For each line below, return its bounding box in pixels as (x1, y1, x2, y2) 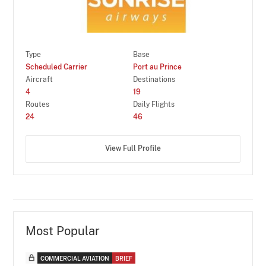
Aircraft (26, 75, 53, 84)
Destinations (133, 75, 175, 84)
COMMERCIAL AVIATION (40, 254, 110, 262)
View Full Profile (105, 144, 161, 153)
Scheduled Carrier (26, 62, 88, 71)
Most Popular (26, 223, 100, 238)
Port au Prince (133, 62, 182, 71)
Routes (26, 100, 50, 109)
